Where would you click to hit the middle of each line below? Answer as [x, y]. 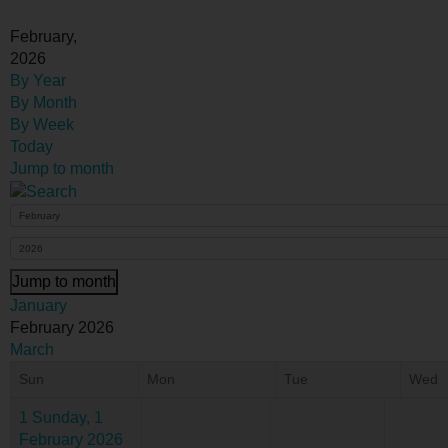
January [38, 305]
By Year [38, 80]
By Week [42, 124]
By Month [43, 102]
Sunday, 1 [67, 417]
